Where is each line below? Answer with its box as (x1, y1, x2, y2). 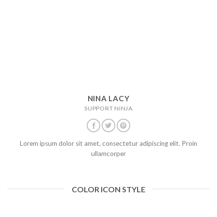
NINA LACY (87, 94, 130, 103)
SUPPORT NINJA (84, 105, 133, 112)
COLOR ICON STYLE (72, 184, 145, 194)
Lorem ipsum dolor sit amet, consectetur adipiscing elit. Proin (20, 139, 197, 147)
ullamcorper (91, 149, 126, 157)
